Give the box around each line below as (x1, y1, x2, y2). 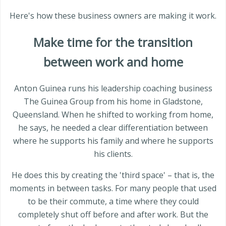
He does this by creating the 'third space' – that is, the (12, 169, 214, 181)
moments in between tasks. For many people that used (10, 182, 216, 194)
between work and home (43, 53, 183, 70)
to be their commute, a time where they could (27, 195, 199, 207)
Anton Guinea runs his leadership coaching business (14, 82, 212, 94)
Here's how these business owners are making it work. (10, 10, 216, 21)
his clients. (93, 148, 133, 159)
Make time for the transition (33, 33, 193, 50)
